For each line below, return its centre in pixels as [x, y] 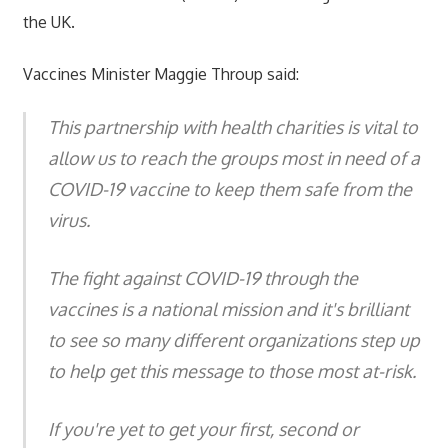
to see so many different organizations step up [234, 339]
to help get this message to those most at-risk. [232, 370]
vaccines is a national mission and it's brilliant [228, 308]
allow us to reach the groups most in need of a [234, 157]
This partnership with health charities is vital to [233, 126]
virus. [69, 219]
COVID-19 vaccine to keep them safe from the [230, 188]
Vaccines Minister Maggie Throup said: [160, 73]
